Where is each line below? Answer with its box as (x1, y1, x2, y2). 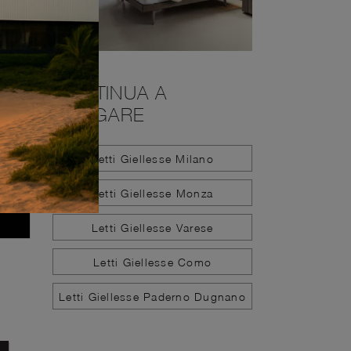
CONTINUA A (52, 81, 168, 103)
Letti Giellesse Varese (91, 220, 214, 234)
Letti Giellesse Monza (91, 186, 214, 200)
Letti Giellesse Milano (91, 151, 214, 165)
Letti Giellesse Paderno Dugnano (59, 289, 246, 303)
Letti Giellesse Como (93, 255, 212, 269)
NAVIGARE (52, 103, 144, 125)
